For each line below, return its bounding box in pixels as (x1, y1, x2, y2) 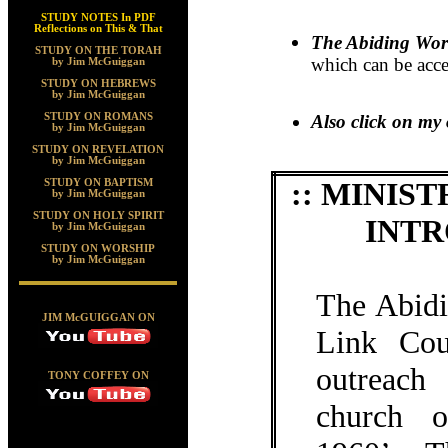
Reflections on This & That (33, 22, 163, 34)
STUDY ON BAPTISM (43, 176, 153, 188)
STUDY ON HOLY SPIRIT (32, 209, 164, 221)
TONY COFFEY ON (47, 370, 149, 382)
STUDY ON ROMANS (43, 110, 153, 122)
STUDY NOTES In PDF (40, 11, 156, 23)
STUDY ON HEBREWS (40, 77, 156, 89)
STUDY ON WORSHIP (41, 242, 155, 254)
